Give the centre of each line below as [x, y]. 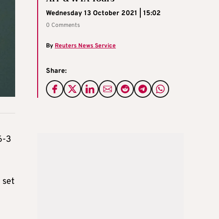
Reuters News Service [85, 46]
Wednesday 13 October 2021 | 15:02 [103, 13]
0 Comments [63, 25]
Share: [56, 71]
